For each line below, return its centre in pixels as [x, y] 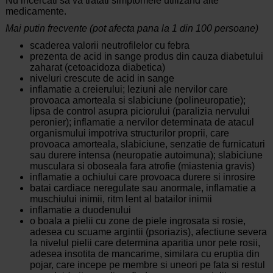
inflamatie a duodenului [80, 210]
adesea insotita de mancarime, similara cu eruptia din [144, 254]
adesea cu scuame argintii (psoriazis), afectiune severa [148, 232]
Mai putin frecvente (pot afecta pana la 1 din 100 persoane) [132, 29]
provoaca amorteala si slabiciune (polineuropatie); [137, 101]
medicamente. [36, 12]
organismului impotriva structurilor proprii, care [129, 133]
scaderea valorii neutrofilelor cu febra [109, 46]
